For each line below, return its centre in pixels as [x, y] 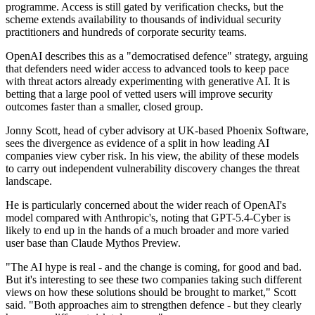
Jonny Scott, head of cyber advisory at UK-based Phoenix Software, [157, 131]
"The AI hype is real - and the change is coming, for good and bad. [154, 267]
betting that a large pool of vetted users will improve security [139, 94]
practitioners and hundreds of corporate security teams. [126, 32]
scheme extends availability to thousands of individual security [143, 20]
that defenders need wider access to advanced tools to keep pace [147, 69]
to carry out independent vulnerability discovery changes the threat [153, 169]
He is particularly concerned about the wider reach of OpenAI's [146, 205]
